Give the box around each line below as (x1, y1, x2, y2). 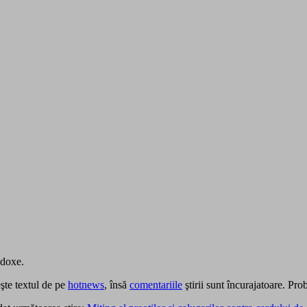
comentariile (130, 278, 182, 291)
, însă (104, 278, 130, 291)
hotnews (68, 278, 104, 291)
